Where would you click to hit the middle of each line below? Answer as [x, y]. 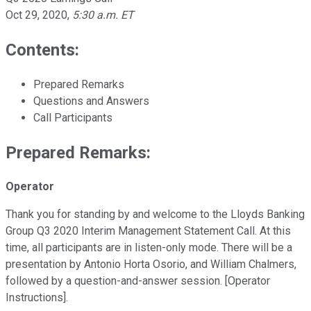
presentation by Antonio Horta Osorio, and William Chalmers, [151, 264]
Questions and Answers [91, 101]
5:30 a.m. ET [103, 15]
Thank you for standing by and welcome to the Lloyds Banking [155, 215]
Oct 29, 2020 [36, 15]
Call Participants [73, 117]
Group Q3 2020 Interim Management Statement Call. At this [148, 231]
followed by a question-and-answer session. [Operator [138, 281]
